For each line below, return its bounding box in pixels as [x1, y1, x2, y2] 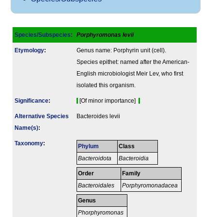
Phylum [78, 143, 99, 150]
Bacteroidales [78, 183, 115, 189]
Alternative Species [15, 113, 69, 120]
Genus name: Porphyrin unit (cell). [77, 47, 166, 54]
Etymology [15, 47, 44, 54]
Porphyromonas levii [77, 32, 134, 38]
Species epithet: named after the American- [77, 59, 189, 65]
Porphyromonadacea [122, 183, 180, 189]
